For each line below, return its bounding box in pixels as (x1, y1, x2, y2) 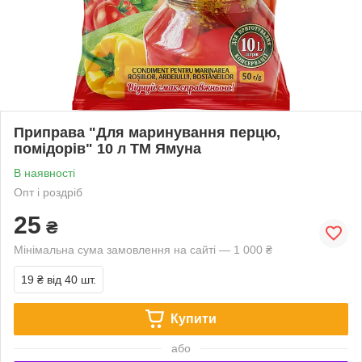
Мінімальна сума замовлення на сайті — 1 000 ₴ (14, 242, 272, 256)
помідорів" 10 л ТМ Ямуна (14, 140, 201, 157)
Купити (170, 311, 217, 326)
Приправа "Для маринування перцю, (14, 124, 280, 141)
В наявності (14, 166, 75, 179)
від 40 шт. (47, 272, 96, 286)
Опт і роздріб (14, 185, 82, 199)
